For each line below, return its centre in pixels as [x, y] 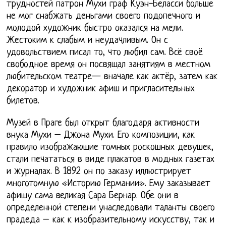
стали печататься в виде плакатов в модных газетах [111, 159]
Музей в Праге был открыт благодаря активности [103, 123]
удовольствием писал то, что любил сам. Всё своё [105, 52]
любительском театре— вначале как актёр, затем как [112, 77]
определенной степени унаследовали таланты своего [111, 208]
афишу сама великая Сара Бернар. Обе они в [93, 196]
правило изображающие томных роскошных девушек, [110, 147]
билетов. [23, 101]
